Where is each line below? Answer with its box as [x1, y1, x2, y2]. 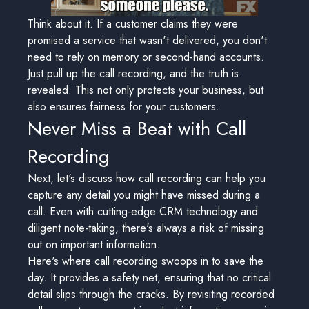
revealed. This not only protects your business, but [28, 82, 263, 98]
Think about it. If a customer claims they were [28, 16, 238, 32]
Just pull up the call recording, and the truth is [28, 66, 239, 81]
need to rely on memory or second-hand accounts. [28, 49, 264, 65]
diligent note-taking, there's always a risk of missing [28, 220, 264, 236]
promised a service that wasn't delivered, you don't [28, 32, 267, 48]
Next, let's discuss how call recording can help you [28, 170, 266, 186]
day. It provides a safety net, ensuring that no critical [28, 270, 271, 286]
